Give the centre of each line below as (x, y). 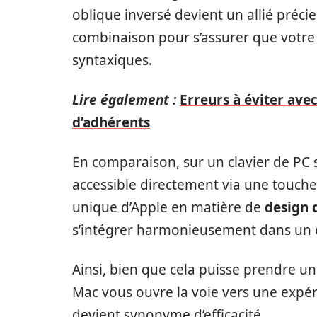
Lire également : (124, 100)
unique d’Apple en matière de (168, 207)
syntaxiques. (112, 60)
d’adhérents (111, 122)
